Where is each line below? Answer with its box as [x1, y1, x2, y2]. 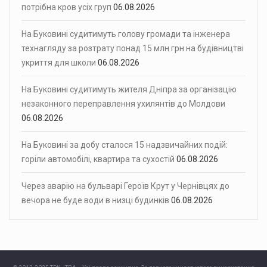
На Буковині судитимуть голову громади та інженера [21, 29, 230, 39]
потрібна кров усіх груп [21, 2, 111, 12]
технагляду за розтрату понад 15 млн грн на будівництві [21, 43, 244, 53]
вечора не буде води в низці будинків [21, 195, 169, 205]
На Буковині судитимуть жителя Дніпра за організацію [21, 84, 237, 94]
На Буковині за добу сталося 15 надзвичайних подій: [21, 139, 228, 150]
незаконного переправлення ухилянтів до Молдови [21, 98, 225, 108]
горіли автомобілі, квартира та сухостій [21, 154, 175, 164]
